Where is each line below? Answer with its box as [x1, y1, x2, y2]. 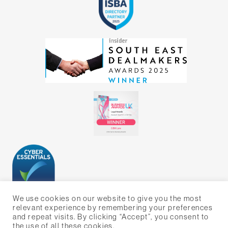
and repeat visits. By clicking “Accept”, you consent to [13, 212, 210, 221]
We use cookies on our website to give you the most [13, 193, 203, 203]
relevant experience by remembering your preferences [13, 203, 213, 212]
